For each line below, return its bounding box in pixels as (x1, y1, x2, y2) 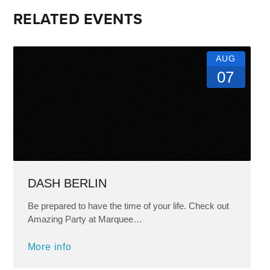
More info (27, 242, 72, 253)
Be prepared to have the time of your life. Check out (27, 201, 229, 212)
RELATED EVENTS (13, 8, 143, 30)
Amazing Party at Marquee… (27, 214, 142, 225)
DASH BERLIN (27, 177, 107, 190)
